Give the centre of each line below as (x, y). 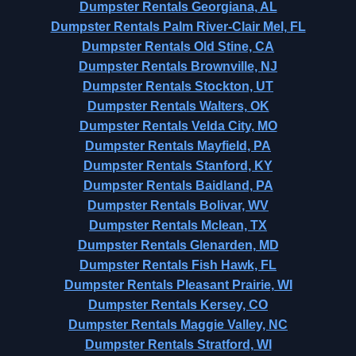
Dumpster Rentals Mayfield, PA (178, 146)
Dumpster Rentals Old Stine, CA (178, 46)
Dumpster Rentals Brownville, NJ (178, 66)
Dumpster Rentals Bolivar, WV (178, 205)
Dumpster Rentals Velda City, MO (178, 126)
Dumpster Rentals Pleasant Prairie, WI (178, 285)
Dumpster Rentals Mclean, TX (178, 225)
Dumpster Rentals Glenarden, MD (178, 245)
